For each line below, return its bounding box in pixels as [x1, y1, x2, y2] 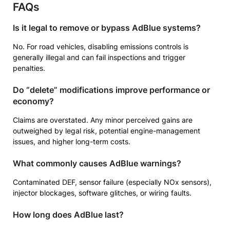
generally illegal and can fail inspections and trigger [13, 53, 185, 62]
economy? [13, 96, 54, 106]
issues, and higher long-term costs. [13, 137, 130, 146]
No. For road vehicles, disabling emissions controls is [13, 42, 188, 51]
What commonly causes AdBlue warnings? [13, 158, 181, 168]
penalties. [13, 64, 45, 72]
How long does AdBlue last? [13, 209, 124, 220]
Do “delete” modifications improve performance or [13, 85, 210, 95]
